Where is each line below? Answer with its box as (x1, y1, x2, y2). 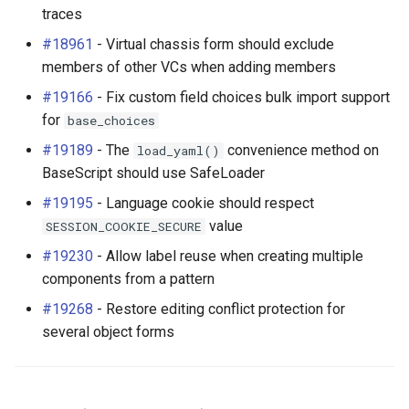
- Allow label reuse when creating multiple (93, 247, 363, 265)
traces (42, 5, 82, 23)
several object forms (42, 323, 174, 341)
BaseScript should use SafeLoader (42, 164, 265, 182)
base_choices (68, 112, 155, 129)
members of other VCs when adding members (42, 58, 336, 76)
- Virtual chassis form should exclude (93, 36, 334, 53)
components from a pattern (42, 270, 215, 288)
